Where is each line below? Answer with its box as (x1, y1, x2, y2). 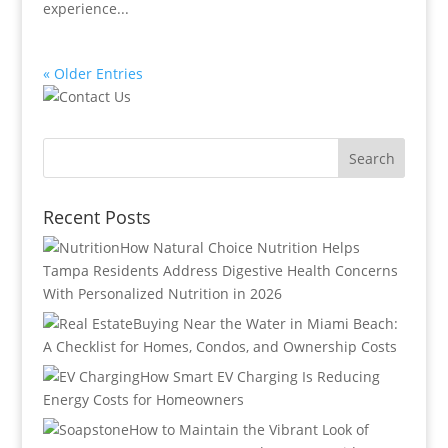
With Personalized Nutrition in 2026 (42, 284, 282, 303)
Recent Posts (42, 205, 151, 229)
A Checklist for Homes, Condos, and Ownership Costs (42, 337, 397, 356)
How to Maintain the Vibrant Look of (128, 420, 369, 439)
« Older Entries (42, 64, 143, 83)
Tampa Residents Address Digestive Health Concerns (42, 261, 398, 280)
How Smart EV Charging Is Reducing (139, 367, 380, 386)
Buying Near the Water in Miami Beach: (132, 314, 398, 333)
